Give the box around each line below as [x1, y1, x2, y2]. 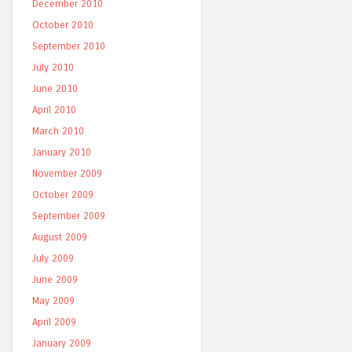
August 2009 [32, 231, 87, 243]
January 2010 [32, 146, 91, 158]
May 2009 [32, 295, 75, 306]
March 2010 [32, 125, 84, 137]
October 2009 [32, 189, 93, 200]
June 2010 [32, 82, 78, 94]
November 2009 [32, 167, 102, 179]
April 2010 [32, 104, 76, 115]
